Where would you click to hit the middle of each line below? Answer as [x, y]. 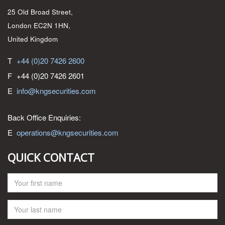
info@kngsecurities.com [56, 91]
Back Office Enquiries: [44, 117]
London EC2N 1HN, [39, 26]
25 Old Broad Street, [40, 12]
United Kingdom [33, 39]
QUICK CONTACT [51, 157]
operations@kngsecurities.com [68, 132]
